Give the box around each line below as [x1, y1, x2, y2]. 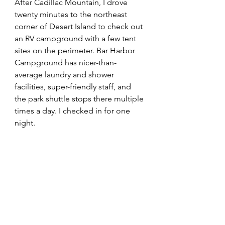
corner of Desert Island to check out [15, 22, 145, 32]
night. [15, 118, 37, 128]
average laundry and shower [15, 70, 116, 80]
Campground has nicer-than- [15, 58, 117, 68]
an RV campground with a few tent [15, 34, 138, 44]
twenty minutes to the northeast [15, 10, 129, 20]
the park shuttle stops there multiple [15, 94, 146, 104]
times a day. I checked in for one [15, 106, 132, 116]
